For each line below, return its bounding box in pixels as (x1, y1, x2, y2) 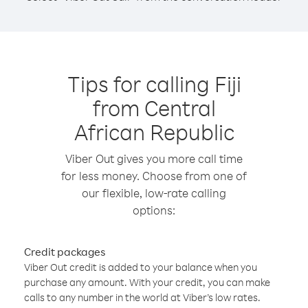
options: (133, 203, 175, 217)
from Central (92, 93, 216, 122)
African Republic (74, 118, 234, 146)
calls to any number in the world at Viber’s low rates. (24, 291, 261, 304)
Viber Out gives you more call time (65, 151, 243, 166)
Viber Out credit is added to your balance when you (24, 261, 257, 274)
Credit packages (24, 245, 105, 258)
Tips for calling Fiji (67, 69, 241, 98)
